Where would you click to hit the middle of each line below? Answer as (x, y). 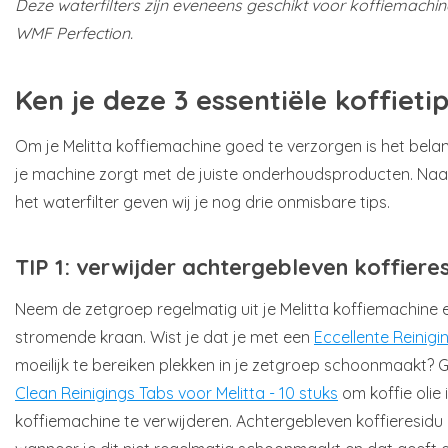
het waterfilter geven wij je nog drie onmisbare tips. (202, 202)
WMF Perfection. (74, 32)
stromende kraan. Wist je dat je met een (164, 336)
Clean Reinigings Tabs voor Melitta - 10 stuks (176, 392)
